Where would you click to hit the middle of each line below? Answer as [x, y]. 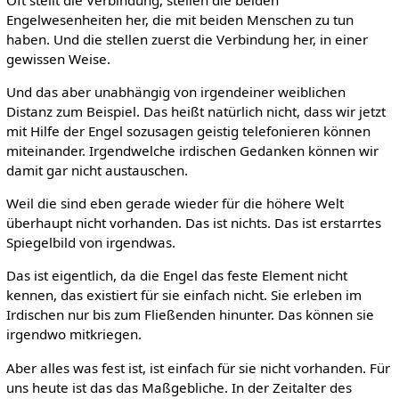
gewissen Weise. [58, 58]
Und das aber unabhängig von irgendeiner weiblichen [175, 92]
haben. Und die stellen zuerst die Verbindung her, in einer [187, 39]
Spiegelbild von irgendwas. [90, 243]
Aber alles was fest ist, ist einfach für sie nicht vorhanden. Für [198, 367]
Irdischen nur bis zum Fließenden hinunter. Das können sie [190, 315]
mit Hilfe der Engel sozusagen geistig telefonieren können [188, 131]
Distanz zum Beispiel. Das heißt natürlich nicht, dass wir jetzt [195, 112]
